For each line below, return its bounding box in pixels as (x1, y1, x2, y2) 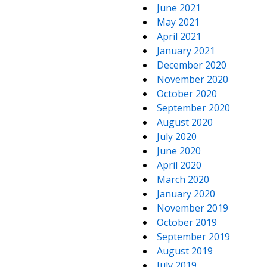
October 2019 (157, 216, 217, 229)
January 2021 (157, 44, 215, 57)
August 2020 (157, 116, 213, 129)
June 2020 (157, 144, 201, 157)
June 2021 (157, 1, 201, 14)
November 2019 (157, 201, 228, 215)
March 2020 (157, 173, 209, 186)
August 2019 (157, 244, 213, 257)
